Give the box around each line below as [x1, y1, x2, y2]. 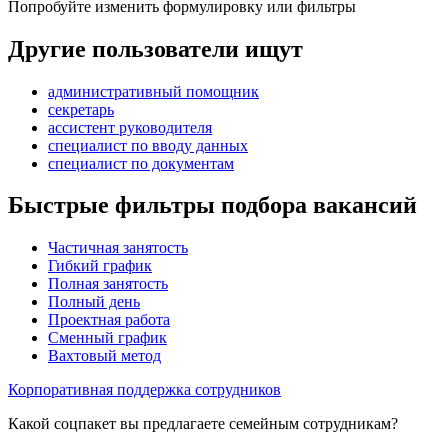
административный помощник [48, 82, 259, 100]
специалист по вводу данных [48, 136, 248, 154]
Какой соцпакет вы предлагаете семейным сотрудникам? [8, 415, 398, 433]
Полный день [48, 293, 140, 311]
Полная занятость [48, 275, 168, 293]
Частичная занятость [48, 239, 188, 257]
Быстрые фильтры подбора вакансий [8, 192, 417, 219]
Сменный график [48, 329, 167, 347]
